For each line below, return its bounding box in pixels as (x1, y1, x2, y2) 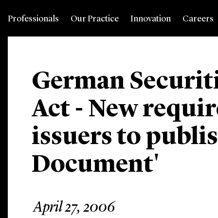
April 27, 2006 (33, 200, 115, 215)
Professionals (8, 15, 59, 23)
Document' (32, 153, 160, 178)
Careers (182, 15, 214, 23)
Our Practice (71, 15, 119, 23)
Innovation (130, 15, 171, 23)
